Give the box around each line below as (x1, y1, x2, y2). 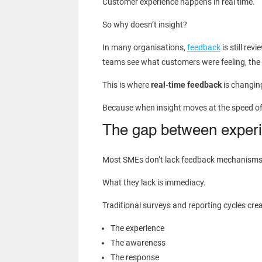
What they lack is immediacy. (102, 178, 206, 188)
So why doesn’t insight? (102, 20, 187, 30)
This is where (102, 80, 151, 90)
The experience (110, 223, 164, 233)
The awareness (110, 238, 166, 248)
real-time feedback (150, 80, 222, 90)
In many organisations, (102, 43, 187, 53)
